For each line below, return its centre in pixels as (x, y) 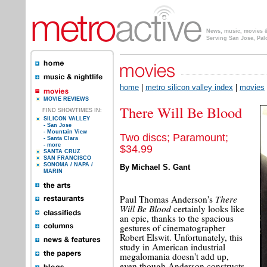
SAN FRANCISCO (67, 158)
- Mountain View (65, 132)
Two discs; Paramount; (174, 138)
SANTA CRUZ (62, 151)
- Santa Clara (61, 138)
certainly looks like (208, 208)
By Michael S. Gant (155, 167)
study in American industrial (173, 246)
